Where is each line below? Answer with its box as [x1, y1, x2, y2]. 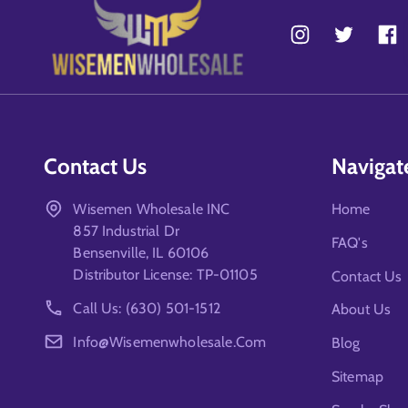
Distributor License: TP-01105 [73, 265, 258, 283]
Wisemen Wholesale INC [73, 199, 230, 218]
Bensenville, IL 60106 [73, 243, 209, 261]
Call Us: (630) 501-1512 [73, 299, 220, 317]
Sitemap [331, 367, 384, 385]
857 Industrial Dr [73, 221, 179, 240]
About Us [331, 301, 392, 319]
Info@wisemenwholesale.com [73, 332, 267, 351]
